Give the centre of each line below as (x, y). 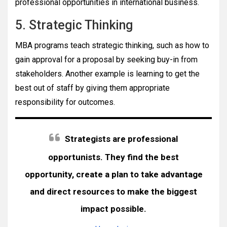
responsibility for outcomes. (65, 102)
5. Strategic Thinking (74, 25)
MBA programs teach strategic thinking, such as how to (112, 45)
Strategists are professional (121, 139)
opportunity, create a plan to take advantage (113, 174)
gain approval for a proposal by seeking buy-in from (106, 60)
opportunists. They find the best (113, 157)
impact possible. (113, 209)
